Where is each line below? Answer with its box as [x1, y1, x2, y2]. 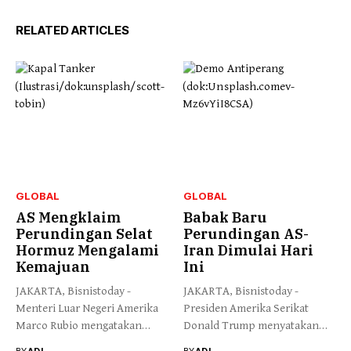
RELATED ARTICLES [16, 22, 129, 38]
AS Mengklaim [16, 208, 121, 227]
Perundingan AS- [183, 225, 309, 244]
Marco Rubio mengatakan [16, 319, 142, 333]
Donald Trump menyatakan [183, 319, 319, 333]
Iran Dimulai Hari [183, 241, 313, 260]
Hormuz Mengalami [16, 241, 159, 260]
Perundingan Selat [16, 225, 153, 244]
